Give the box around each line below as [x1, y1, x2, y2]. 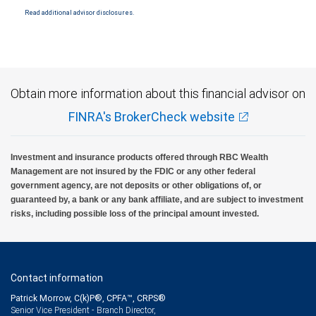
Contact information [11, 272, 103, 284]
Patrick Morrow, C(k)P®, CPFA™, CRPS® [11, 293, 166, 303]
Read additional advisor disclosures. [25, 8, 134, 17]
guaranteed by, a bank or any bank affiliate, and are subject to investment [11, 195, 303, 205]
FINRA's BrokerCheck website [68, 109, 235, 125]
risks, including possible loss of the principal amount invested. [11, 209, 259, 219]
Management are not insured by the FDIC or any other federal [11, 166, 255, 176]
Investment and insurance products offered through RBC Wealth [11, 152, 268, 162]
